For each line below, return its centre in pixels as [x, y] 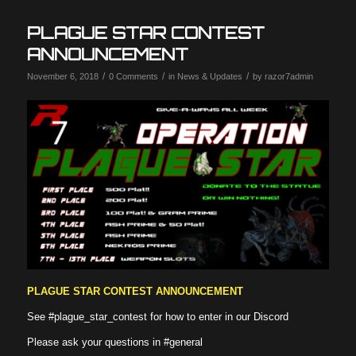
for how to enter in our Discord [217, 317]
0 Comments [133, 76]
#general [183, 342]
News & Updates [209, 76]
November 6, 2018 [62, 76]
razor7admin [288, 76]
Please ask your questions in [95, 342]
